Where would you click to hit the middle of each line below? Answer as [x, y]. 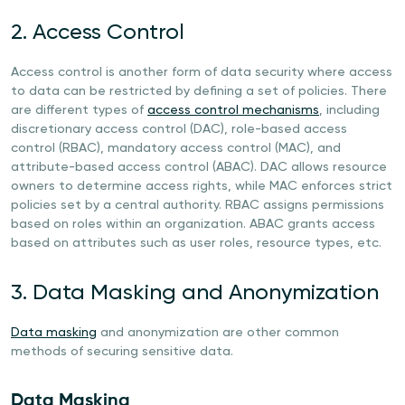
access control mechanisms [233, 110]
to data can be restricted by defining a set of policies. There [199, 91]
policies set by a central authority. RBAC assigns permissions [198, 205]
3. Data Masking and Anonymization [195, 293]
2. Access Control [98, 33]
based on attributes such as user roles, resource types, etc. [196, 243]
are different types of [79, 110]
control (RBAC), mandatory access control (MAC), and [176, 148]
